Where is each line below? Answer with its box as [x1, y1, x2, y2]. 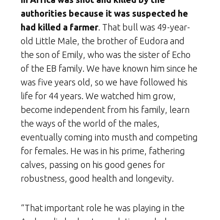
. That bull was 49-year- [98, 22, 190, 32]
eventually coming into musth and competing [21, 132, 198, 142]
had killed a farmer [21, 22, 98, 32]
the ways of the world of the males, [21, 118, 160, 128]
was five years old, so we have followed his [21, 77, 188, 87]
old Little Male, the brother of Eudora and [21, 35, 185, 46]
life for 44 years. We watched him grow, [21, 90, 176, 101]
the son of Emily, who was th [21, 49, 132, 59]
